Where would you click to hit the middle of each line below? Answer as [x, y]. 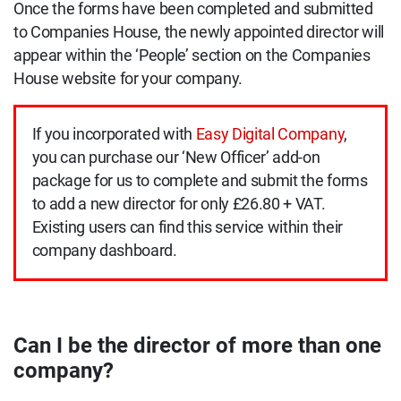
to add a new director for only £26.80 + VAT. [179, 205]
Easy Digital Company [270, 135]
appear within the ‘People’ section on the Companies [192, 55]
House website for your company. [128, 78]
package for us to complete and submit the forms [200, 181]
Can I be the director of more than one [197, 346]
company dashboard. [104, 251]
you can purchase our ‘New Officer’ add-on [176, 158]
